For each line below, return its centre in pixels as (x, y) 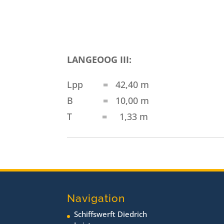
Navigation (96, 198)
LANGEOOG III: (99, 60)
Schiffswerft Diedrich (111, 214)
